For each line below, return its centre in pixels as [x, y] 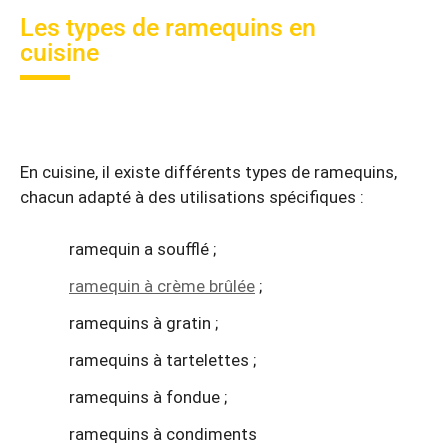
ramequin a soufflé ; [142, 248]
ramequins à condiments [163, 433]
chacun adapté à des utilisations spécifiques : [192, 197]
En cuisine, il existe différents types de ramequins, [208, 172]
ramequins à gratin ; [143, 322]
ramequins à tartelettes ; [162, 359]
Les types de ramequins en [168, 27]
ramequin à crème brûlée [162, 285]
